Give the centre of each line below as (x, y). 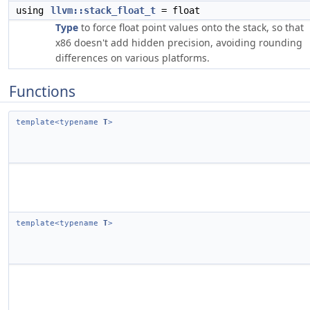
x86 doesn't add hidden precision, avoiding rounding (179, 43)
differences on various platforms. (133, 58)
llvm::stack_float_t (103, 10)
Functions (42, 91)
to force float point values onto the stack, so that (191, 27)
